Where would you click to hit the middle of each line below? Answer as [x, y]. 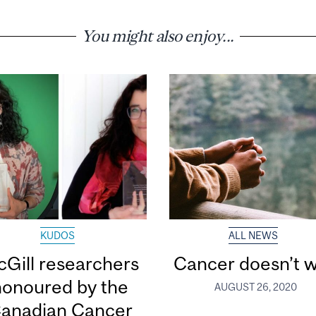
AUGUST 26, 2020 [256, 287]
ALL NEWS [254, 235]
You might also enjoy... [158, 36]
